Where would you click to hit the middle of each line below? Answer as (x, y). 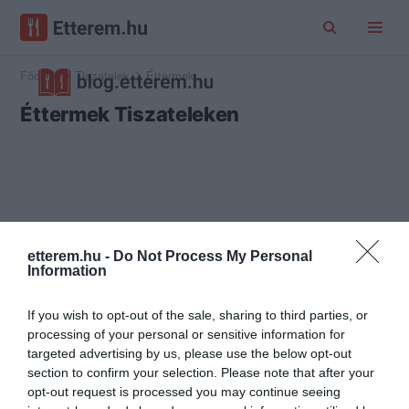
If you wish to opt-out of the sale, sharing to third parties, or (198, 315)
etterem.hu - (70, 257)
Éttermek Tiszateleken (130, 114)
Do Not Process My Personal (213, 257)
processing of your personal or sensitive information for (186, 335)
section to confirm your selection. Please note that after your (201, 373)
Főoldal (40, 75)
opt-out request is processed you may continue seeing (184, 392)
